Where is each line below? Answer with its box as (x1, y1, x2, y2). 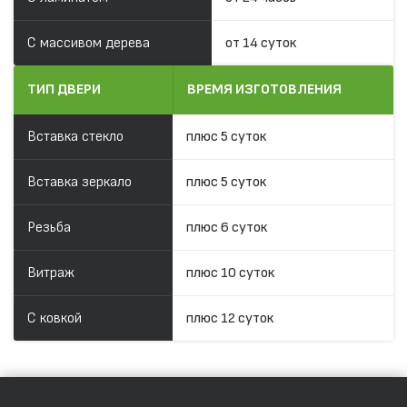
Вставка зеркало (27, 174, 132, 192)
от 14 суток (225, 35, 296, 53)
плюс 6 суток (186, 219, 267, 237)
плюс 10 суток (186, 264, 274, 283)
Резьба (27, 219, 71, 237)
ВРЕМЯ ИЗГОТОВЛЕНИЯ (187, 81, 342, 99)
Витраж (27, 264, 74, 283)
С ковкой (27, 310, 82, 328)
